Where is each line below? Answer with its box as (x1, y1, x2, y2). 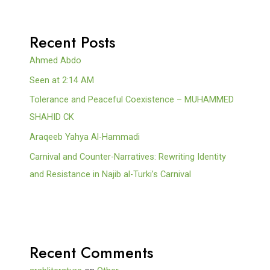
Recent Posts (30, 31, 116, 54)
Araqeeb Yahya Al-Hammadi (30, 131, 140, 143)
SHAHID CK (30, 111, 77, 123)
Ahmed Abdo (30, 55, 82, 66)
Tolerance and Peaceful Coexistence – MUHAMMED (30, 94, 234, 105)
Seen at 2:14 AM (30, 74, 95, 86)
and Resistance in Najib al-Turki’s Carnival (30, 168, 192, 180)
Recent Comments (30, 241, 154, 263)
